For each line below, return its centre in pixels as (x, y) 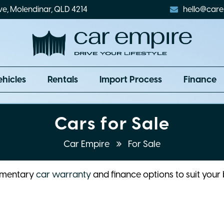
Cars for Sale (112, 124)
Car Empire (87, 144)
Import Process (131, 80)
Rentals (63, 80)
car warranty (63, 175)
